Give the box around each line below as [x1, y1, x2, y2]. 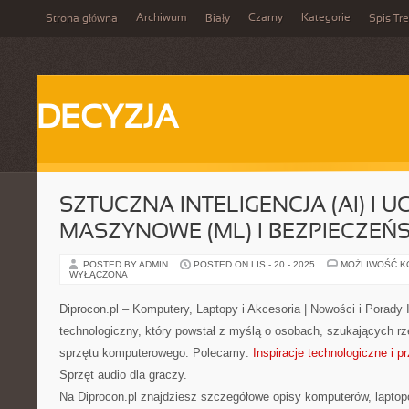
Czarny [248, 13, 283, 24]
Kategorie [301, 13, 351, 24]
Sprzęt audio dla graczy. [59, 368, 187, 382]
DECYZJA [37, 104, 178, 135]
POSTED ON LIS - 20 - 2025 [194, 259, 315, 269]
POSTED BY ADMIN [83, 259, 171, 269]
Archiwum [136, 13, 187, 24]
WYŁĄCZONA [69, 269, 128, 279]
